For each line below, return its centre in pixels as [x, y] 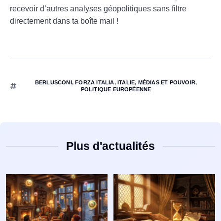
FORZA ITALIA [95, 82]
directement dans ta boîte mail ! [64, 21]
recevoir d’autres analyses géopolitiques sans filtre [98, 8]
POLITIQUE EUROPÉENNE [116, 89]
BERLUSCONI [53, 82]
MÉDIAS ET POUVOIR [167, 82]
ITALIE [126, 82]
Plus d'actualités [110, 146]
